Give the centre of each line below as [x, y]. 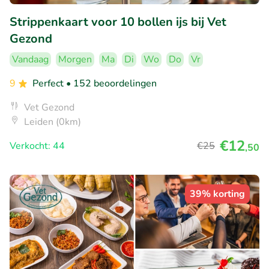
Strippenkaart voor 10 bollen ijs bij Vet [118, 22]
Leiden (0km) [53, 122]
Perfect [49, 83]
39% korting [217, 194]
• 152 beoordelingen [111, 83]
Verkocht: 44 [37, 146]
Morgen [75, 59]
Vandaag [30, 59]
